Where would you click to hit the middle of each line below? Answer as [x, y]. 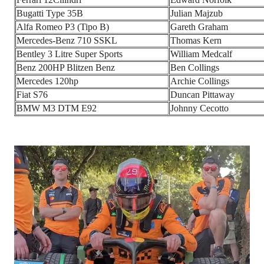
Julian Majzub [197, 13]
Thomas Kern [196, 40]
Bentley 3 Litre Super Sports [70, 54]
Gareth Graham [199, 27]
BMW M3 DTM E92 [57, 108]
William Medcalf [201, 54]
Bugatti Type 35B [50, 13]
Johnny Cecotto [199, 108]
